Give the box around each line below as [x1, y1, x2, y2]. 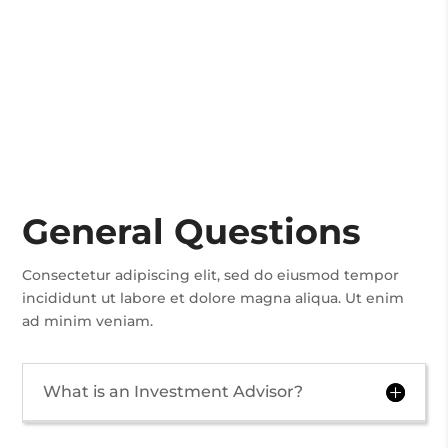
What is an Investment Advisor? [43, 382, 304, 401]
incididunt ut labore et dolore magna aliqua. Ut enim [22, 289, 405, 307]
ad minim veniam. [22, 312, 154, 330]
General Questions [22, 210, 362, 253]
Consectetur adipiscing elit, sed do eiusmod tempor [22, 266, 400, 284]
